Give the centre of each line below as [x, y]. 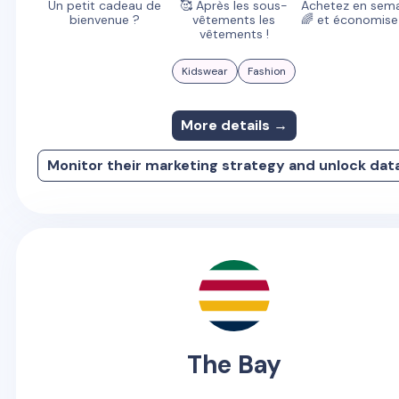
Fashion [267, 71]
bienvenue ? [104, 19]
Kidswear [205, 71]
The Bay [234, 364]
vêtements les [234, 19]
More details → [234, 125]
